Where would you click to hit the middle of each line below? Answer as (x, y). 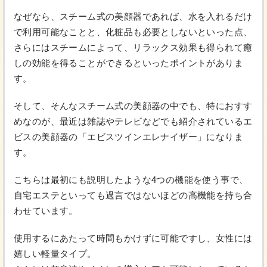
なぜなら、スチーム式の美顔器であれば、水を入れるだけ (133, 17)
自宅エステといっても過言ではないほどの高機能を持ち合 (133, 195)
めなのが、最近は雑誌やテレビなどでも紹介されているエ (133, 122)
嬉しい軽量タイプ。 (55, 254)
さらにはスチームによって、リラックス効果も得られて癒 (133, 48)
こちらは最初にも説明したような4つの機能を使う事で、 (131, 180)
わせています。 (46, 211)
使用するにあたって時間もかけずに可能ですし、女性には (133, 238)
